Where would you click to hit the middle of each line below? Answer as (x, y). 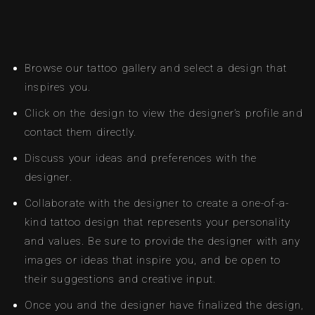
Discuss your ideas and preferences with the (141, 159)
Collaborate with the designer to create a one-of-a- (157, 204)
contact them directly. (81, 133)
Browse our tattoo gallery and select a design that (156, 69)
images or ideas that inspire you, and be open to (153, 261)
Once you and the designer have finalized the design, (165, 306)
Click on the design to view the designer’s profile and (164, 114)
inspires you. (58, 88)
